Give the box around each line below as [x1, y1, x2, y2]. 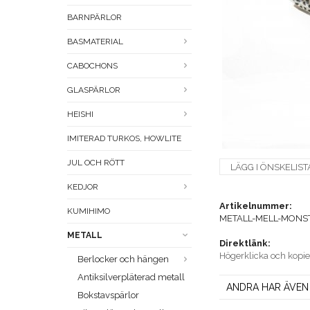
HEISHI [67, 109, 93, 120]
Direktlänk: [219, 238, 271, 249]
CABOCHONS [67, 61, 118, 71]
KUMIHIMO [67, 206, 110, 217]
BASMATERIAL [67, 37, 123, 47]
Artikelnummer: [219, 201, 292, 212]
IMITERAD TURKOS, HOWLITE [67, 134, 181, 144]
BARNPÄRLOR [67, 12, 122, 23]
